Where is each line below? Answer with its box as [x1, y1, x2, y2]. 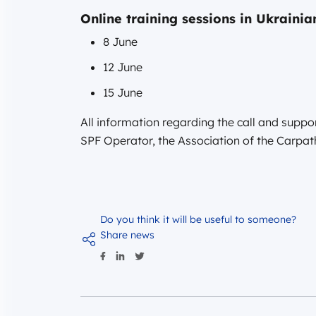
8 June [103, 35, 138, 49]
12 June [103, 60, 142, 75]
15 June [103, 85, 142, 100]
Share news [100, 229, 154, 242]
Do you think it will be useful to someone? [100, 213, 296, 226]
